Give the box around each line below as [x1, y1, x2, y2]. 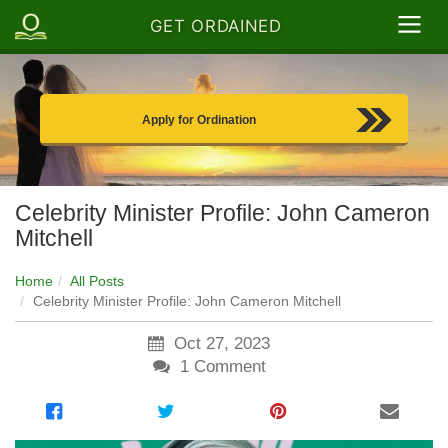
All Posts [70, 273, 124, 290]
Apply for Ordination [142, 113, 256, 128]
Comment [188, 357, 266, 377]
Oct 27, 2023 [169, 334, 270, 354]
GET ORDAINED [150, 16, 282, 37]
